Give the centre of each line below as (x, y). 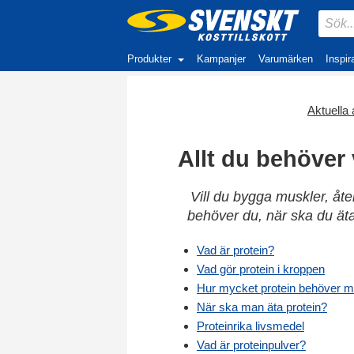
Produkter (149, 59)
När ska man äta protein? (262, 307)
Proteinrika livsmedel (250, 326)
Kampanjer (221, 59)
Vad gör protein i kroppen (261, 269)
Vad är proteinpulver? (251, 345)
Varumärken (286, 59)
